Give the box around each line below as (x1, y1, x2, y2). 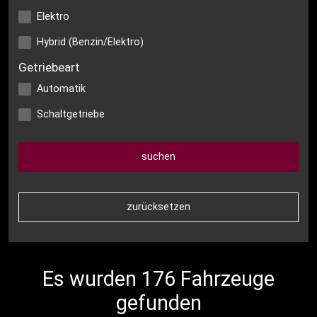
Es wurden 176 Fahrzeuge (42, 266, 275, 291)
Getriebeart (18, 59, 81, 74)
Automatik (37, 82, 86, 95)
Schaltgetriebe (37, 108, 105, 120)
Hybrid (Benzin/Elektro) (37, 36, 144, 49)
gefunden (115, 290, 202, 315)
